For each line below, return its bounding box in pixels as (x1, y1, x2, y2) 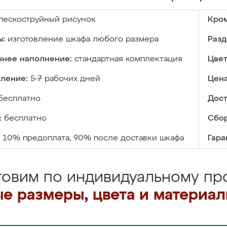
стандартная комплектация (74, 55, 182, 63)
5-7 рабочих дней (30, 75, 100, 83)
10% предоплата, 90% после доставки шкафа (3, 134, 184, 142)
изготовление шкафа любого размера (8, 35, 159, 44)
